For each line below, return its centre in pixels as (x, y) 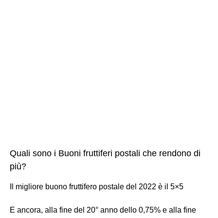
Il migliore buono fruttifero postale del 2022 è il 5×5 (97, 187)
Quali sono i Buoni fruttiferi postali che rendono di (105, 153)
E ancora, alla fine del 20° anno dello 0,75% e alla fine (103, 210)
